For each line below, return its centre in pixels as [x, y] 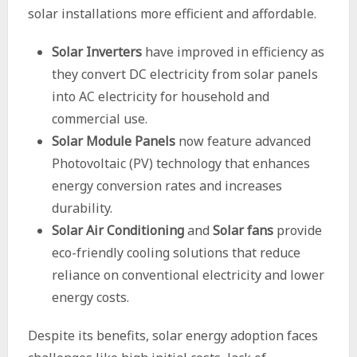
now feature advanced [243, 141]
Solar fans [243, 230]
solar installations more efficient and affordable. [173, 14]
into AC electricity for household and [160, 96]
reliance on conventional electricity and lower [188, 275]
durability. [82, 208]
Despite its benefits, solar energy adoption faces [173, 335]
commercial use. [99, 119]
